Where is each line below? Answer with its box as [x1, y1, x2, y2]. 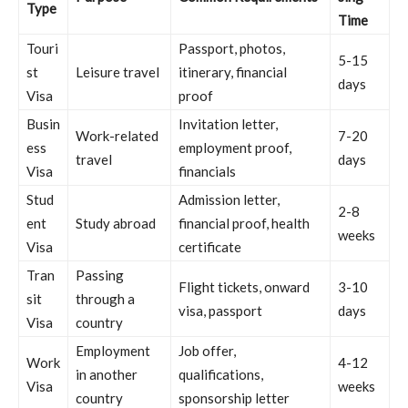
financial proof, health [178, 214, 310, 231]
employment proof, [178, 138, 291, 156]
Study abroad [76, 214, 156, 231]
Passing [76, 266, 124, 283]
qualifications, [178, 365, 263, 382]
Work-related [76, 127, 158, 144]
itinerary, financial [178, 63, 287, 80]
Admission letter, [178, 190, 280, 208]
